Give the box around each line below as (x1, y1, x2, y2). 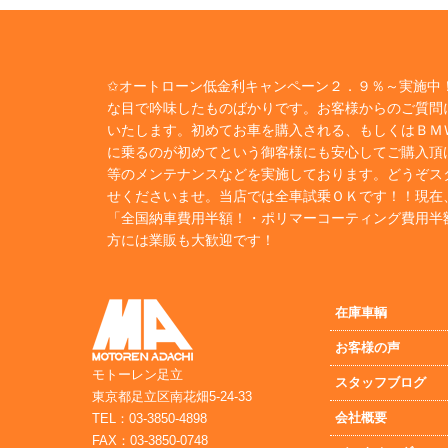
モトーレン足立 (92, 366, 183, 382)
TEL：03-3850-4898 (92, 410, 207, 426)
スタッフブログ (335, 374, 427, 390)
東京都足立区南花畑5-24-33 (92, 388, 252, 404)
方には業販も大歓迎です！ (107, 231, 275, 248)
